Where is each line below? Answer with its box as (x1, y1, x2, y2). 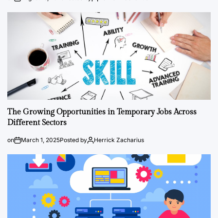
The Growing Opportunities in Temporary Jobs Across (7, 108, 197, 117)
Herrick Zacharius (94, 136, 144, 144)
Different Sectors (7, 118, 67, 127)
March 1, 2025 (21, 136, 60, 144)
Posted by (60, 136, 87, 144)
